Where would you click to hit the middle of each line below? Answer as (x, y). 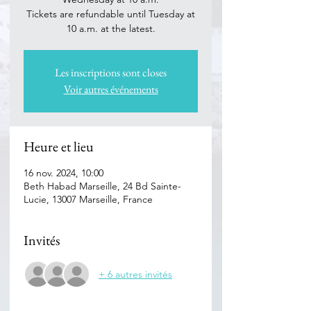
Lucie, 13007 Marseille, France (88, 199)
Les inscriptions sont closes (111, 73)
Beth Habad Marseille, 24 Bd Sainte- (102, 186)
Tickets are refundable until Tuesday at (111, 14)
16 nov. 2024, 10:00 (64, 173)
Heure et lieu (59, 146)
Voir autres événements (111, 89)
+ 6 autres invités (135, 274)
